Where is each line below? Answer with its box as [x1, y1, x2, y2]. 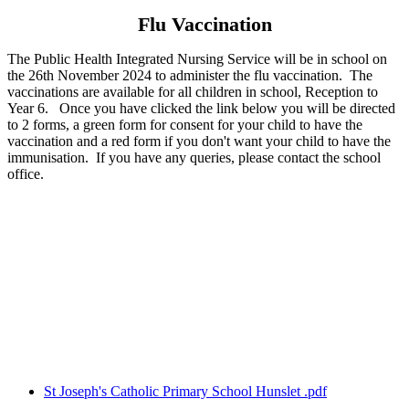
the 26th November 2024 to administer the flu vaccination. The [7, 68, 372, 84]
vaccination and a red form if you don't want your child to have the [7, 133, 391, 150]
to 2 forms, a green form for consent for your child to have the [7, 117, 362, 133]
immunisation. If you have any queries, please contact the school [7, 150, 381, 166]
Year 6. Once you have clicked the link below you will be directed [7, 100, 395, 117]
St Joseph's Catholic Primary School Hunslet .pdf [44, 383, 327, 400]
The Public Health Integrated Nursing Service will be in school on [7, 51, 387, 68]
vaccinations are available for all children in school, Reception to [7, 84, 378, 100]
